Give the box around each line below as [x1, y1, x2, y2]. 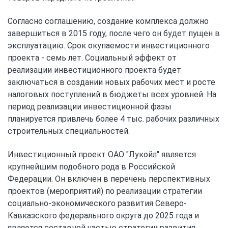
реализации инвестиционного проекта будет [8, 65, 181, 75]
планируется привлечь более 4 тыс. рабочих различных [8, 114, 219, 124]
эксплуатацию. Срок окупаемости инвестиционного [8, 41, 210, 50]
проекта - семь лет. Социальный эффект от [8, 53, 177, 63]
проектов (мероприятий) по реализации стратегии [8, 186, 202, 196]
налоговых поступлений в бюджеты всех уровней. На [8, 90, 216, 99]
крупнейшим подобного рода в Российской [8, 162, 175, 172]
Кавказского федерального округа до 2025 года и [8, 211, 199, 220]
